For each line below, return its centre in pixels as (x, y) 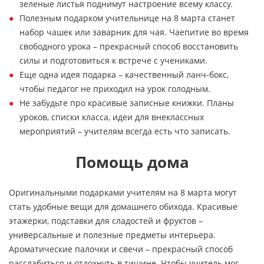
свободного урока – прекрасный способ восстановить (129, 47)
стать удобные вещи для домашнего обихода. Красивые (123, 207)
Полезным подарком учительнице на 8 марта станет (127, 18)
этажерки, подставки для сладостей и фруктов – (106, 221)
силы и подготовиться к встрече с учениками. (113, 61)
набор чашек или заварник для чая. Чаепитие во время (134, 32)
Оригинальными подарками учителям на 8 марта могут (123, 193)
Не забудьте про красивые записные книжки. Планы (127, 103)
